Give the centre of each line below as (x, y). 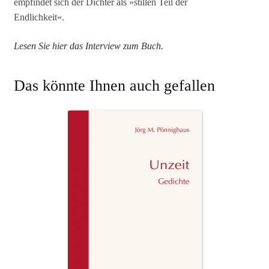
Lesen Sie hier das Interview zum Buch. (88, 46)
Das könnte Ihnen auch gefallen (114, 86)
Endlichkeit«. (39, 17)
